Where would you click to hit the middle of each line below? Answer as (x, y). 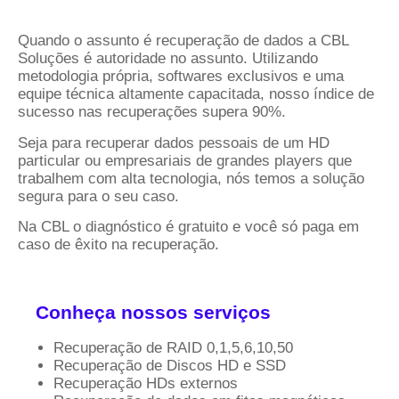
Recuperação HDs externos (146, 383)
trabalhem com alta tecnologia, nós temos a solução (191, 178)
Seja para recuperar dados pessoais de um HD (174, 142)
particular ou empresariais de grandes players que (185, 160)
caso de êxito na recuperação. (118, 245)
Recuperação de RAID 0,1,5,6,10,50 (173, 347)
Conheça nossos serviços (153, 312)
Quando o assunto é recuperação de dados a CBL (183, 41)
